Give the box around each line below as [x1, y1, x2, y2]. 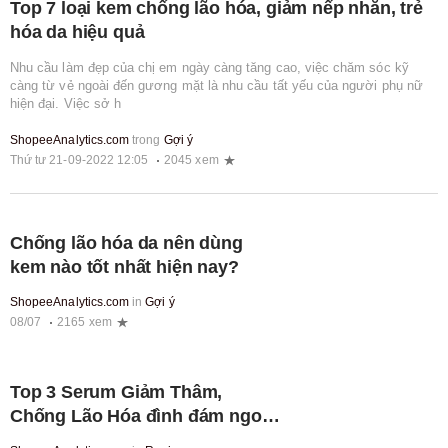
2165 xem [57, 315, 112, 330]
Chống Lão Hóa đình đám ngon [10, 406, 273, 427]
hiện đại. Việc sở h [10, 95, 122, 111]
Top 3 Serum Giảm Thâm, [10, 382, 223, 403]
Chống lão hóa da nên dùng [10, 233, 243, 254]
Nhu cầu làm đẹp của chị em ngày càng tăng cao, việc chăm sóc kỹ [10, 59, 409, 75]
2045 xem [164, 153, 219, 168]
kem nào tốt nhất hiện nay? [10, 257, 239, 278]
